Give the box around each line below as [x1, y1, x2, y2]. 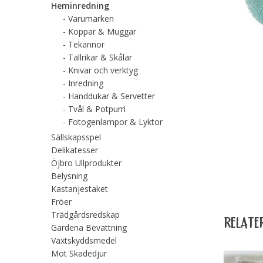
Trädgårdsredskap [51, 208, 120, 220]
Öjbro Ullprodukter [51, 157, 122, 168]
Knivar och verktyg [68, 64, 139, 76]
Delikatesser [51, 144, 99, 156]
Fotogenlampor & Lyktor [68, 116, 163, 127]
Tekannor [68, 38, 105, 50]
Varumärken [68, 12, 114, 24]
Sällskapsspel [51, 131, 102, 143]
